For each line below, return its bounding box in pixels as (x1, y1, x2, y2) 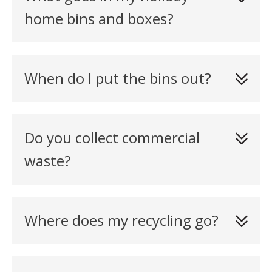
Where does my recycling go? (24, 210, 219, 230)
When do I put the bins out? (24, 68, 211, 88)
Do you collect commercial (24, 127, 200, 148)
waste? (24, 151, 71, 171)
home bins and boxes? (24, 8, 174, 29)
